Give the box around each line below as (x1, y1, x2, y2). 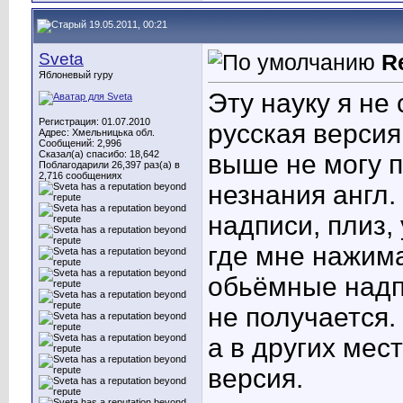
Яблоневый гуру (39, 69, 113, 80)
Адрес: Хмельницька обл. (39, 127, 155, 138)
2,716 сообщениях (39, 170, 122, 181)
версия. (208, 363, 303, 394)
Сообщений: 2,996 (39, 138, 121, 148)
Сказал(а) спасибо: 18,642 (39, 148, 159, 159)
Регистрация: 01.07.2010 (39, 116, 150, 127)
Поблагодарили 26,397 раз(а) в (39, 159, 180, 170)
